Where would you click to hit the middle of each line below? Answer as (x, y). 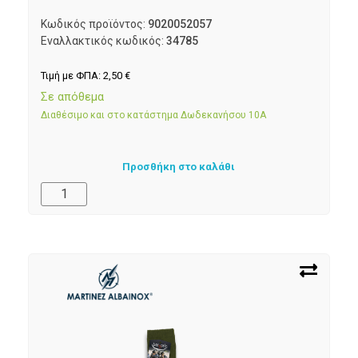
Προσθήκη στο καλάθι (179, 166)
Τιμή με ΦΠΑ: (72, 75)
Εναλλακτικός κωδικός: (103, 41)
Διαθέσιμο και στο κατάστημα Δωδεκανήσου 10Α (153, 115)
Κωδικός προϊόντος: (94, 24)
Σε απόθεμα (72, 97)
